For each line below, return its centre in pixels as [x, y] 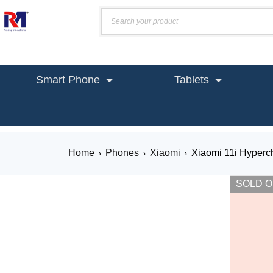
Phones [122, 153]
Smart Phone [68, 80]
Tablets [192, 80]
